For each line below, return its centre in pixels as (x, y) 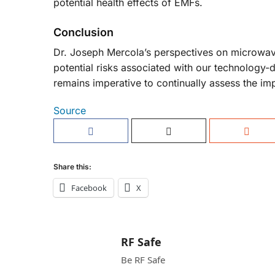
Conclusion (83, 33)
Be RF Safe (143, 259)
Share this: (72, 166)
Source (70, 110)
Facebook (89, 188)
